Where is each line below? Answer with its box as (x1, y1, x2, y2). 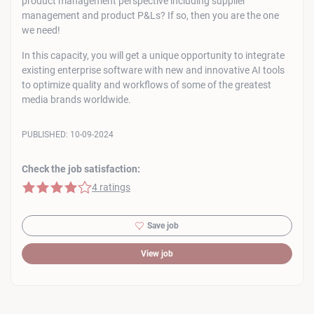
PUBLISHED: (22, 130, 70, 139)
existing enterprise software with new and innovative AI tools (22, 64, 285, 76)
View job (141, 249, 173, 259)
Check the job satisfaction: (22, 163, 140, 175)
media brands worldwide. (22, 94, 131, 105)
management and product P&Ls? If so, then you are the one (22, 10, 279, 21)
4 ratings (92, 182, 130, 193)
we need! (22, 25, 60, 36)
